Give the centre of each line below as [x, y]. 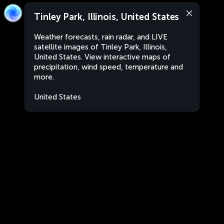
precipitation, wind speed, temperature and [108, 67]
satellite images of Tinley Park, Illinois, [100, 47]
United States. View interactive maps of [102, 57]
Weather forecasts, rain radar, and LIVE [101, 37]
